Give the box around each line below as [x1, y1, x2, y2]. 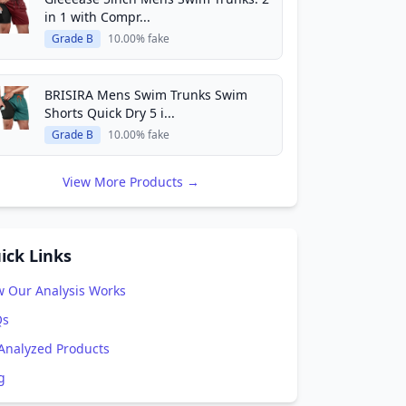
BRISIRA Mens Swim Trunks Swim [44, 86, 247, 103]
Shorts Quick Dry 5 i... [44, 104, 175, 121]
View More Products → [62, 173, 199, 190]
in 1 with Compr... [44, 8, 150, 25]
